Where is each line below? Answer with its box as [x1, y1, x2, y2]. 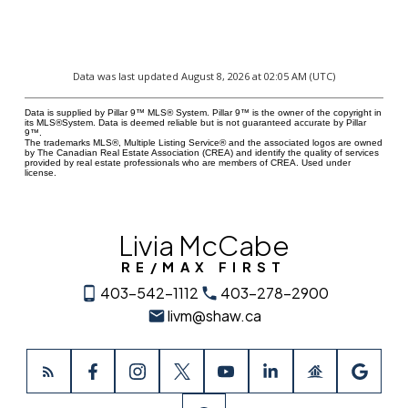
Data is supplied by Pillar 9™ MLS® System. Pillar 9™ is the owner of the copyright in [24, 107, 382, 118]
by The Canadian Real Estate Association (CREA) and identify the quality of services [24, 148, 379, 158]
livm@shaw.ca [168, 306, 262, 326]
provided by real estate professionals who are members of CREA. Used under [24, 158, 351, 168]
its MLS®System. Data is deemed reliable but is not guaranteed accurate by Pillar [24, 117, 366, 128]
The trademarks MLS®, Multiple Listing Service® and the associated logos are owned [24, 138, 382, 148]
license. [24, 168, 56, 178]
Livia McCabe [117, 228, 290, 263]
